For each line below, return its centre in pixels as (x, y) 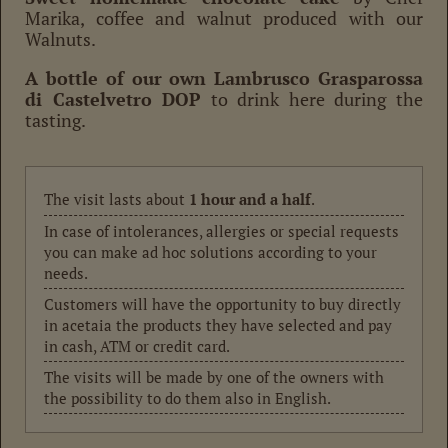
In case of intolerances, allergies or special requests (221, 230)
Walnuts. (60, 38)
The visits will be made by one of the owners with (214, 376)
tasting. (55, 119)
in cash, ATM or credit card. (137, 345)
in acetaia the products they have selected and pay (218, 324)
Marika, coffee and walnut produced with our (224, 17)
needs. (66, 272)
